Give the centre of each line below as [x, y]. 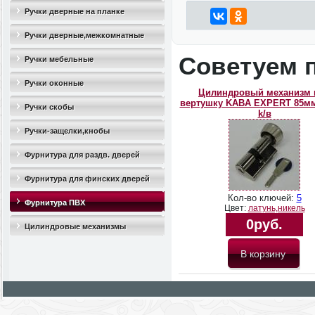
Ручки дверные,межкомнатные [84, 35]
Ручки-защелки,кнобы [67, 131]
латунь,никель [276, 208]
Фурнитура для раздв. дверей [82, 155]
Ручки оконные [54, 83]
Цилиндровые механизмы [75, 226]
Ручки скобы [49, 107]
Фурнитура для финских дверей [87, 179]
